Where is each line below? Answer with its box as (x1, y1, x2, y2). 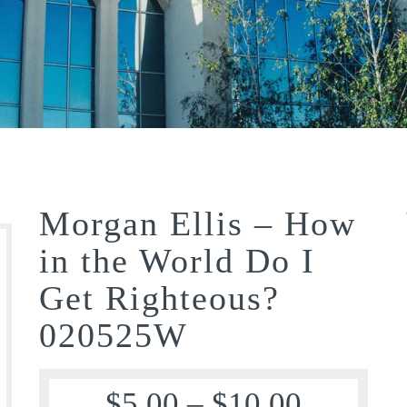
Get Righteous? (39, 278, 281, 317)
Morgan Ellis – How (39, 203, 357, 243)
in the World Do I (39, 241, 316, 280)
